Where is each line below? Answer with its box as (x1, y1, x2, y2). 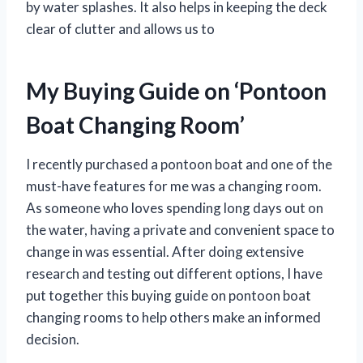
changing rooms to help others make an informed (26, 309, 321, 327)
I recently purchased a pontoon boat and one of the (26, 156, 332, 173)
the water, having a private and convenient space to (26, 221, 335, 239)
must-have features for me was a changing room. (26, 177, 322, 195)
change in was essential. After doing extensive (26, 243, 304, 261)
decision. (26, 331, 79, 348)
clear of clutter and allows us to (26, 20, 215, 38)
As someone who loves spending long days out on (26, 199, 323, 217)
